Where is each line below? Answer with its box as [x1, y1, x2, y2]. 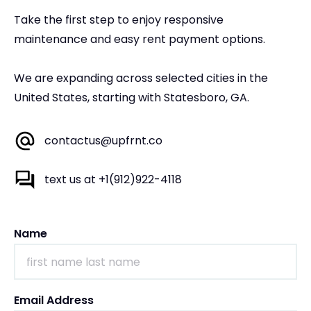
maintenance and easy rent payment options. [14, 31, 265, 48]
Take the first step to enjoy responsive [14, 12, 224, 28]
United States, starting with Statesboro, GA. [14, 90, 249, 106]
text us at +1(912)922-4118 [44, 171, 182, 188]
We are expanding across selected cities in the [14, 70, 268, 87]
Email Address [14, 292, 94, 309]
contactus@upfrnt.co [44, 133, 162, 149]
